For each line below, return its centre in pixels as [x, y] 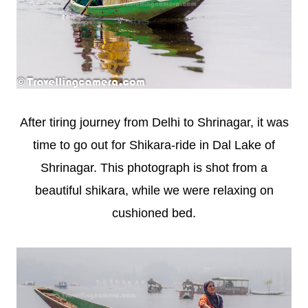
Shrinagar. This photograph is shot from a [154, 167]
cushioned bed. [154, 213]
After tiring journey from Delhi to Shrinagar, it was [154, 122]
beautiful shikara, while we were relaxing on [154, 190]
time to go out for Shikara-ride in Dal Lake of [154, 145]
